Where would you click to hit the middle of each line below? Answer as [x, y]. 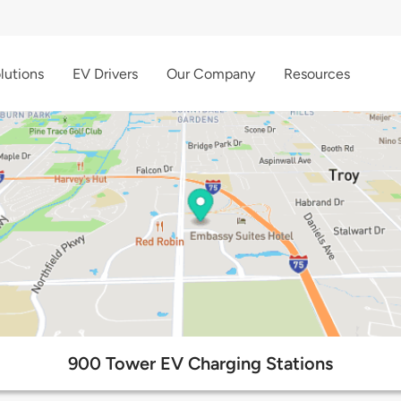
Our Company [211, 73]
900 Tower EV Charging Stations [200, 364]
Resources [317, 73]
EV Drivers [105, 73]
